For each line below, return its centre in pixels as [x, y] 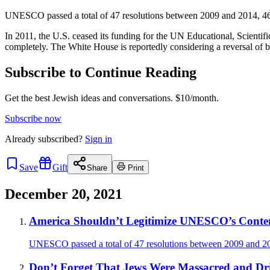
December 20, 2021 [64, 194]
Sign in [99, 139]
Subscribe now [33, 118]
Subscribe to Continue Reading [101, 72]
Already [21, 139]
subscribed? [60, 139]
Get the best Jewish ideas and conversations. [89, 98]
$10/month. [196, 98]
